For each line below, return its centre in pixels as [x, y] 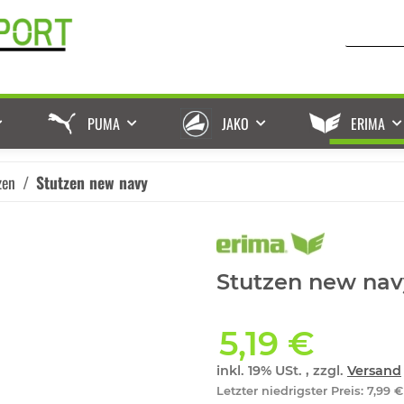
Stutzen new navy [92, 182]
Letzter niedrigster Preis [289, 391]
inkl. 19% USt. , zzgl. [282, 371]
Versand [374, 371]
